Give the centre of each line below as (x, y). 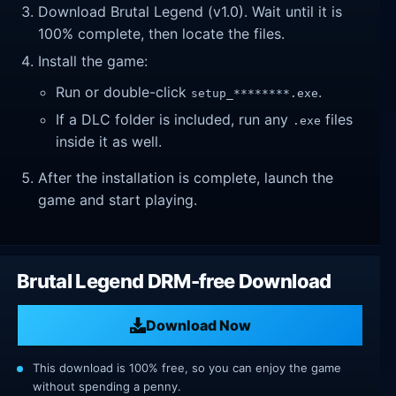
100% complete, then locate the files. (162, 34)
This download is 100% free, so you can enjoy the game (187, 368)
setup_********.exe (255, 94)
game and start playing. (118, 199)
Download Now (198, 325)
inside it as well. (109, 141)
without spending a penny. (107, 387)
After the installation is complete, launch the (186, 177)
